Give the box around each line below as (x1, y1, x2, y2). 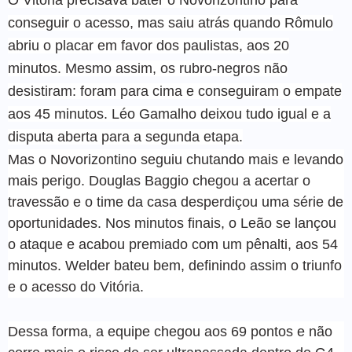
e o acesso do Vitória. (8, 279, 144, 295)
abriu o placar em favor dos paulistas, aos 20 (8, 38, 289, 54)
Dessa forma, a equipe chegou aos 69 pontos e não (8, 324, 332, 340)
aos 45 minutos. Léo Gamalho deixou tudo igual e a (8, 106, 331, 123)
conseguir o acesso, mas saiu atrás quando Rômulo (8, 15, 333, 31)
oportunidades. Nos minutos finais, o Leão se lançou (8, 215, 336, 232)
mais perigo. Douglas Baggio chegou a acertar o (8, 173, 310, 189)
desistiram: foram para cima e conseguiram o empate (8, 83, 342, 100)
